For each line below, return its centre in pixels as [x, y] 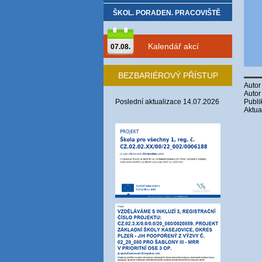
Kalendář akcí [173, 46]
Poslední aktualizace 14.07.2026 [167, 102]
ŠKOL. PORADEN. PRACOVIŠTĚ [167, 13]
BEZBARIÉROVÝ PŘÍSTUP [168, 75]
